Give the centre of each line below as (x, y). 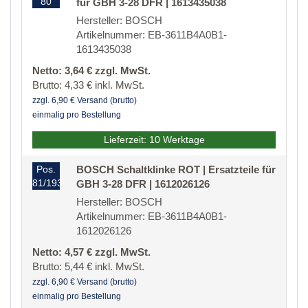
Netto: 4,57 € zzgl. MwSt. (91, 252)
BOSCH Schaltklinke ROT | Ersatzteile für (176, 170)
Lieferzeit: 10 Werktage (154, 140)
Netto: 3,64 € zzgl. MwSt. (91, 71)
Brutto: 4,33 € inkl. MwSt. (88, 85)
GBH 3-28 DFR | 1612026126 (143, 184)
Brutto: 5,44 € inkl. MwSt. (88, 267)
